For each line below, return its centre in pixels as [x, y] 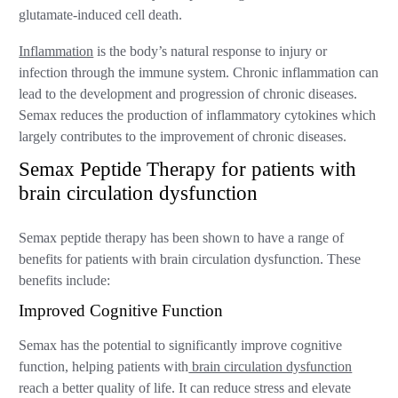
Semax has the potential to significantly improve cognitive [181, 346]
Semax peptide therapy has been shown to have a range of [182, 238]
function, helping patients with [104, 367]
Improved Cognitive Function [121, 310]
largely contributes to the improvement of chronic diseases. [183, 136]
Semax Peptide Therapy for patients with [188, 168]
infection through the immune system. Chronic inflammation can [199, 72]
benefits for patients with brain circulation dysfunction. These [190, 259]
